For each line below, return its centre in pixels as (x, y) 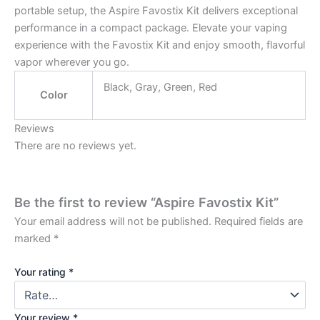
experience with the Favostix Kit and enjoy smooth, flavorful (160, 45)
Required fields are (259, 222)
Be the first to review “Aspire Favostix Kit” (146, 202)
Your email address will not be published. (113, 222)
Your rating (41, 272)
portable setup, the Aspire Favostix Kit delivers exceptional (156, 10)
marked (34, 239)
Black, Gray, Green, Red (160, 87)
